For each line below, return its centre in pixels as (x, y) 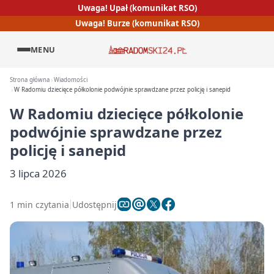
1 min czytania (39, 204)
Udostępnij (94, 204)
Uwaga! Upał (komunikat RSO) (137, 8)
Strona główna (30, 80)
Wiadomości (71, 80)
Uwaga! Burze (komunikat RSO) (137, 24)
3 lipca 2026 (38, 173)
